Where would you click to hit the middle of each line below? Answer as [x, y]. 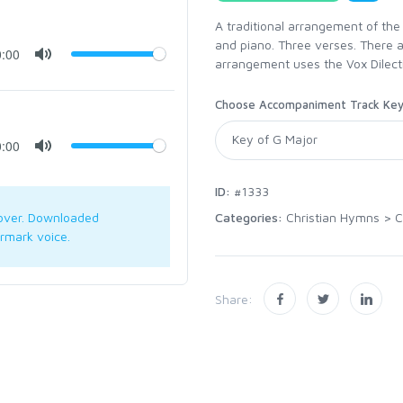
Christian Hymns [333, 218]
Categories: [251, 218]
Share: [234, 299]
